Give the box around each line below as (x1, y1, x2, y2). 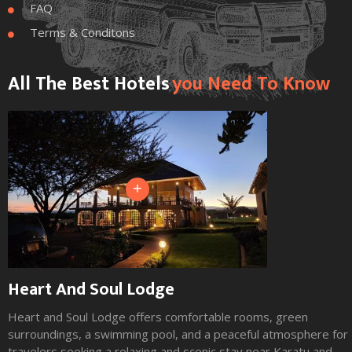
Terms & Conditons (30, 24, 135, 40)
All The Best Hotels (8, 68, 170, 100)
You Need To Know (172, 68, 330, 100)
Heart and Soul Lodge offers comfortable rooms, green (8, 309, 308, 324)
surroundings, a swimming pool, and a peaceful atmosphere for (8, 326, 348, 342)
